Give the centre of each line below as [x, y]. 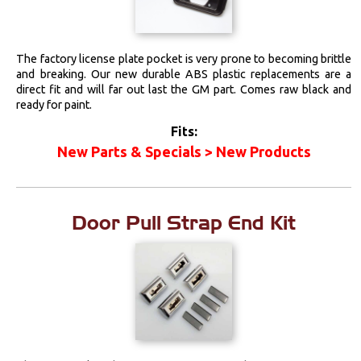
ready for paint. [54, 104]
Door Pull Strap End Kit [184, 222]
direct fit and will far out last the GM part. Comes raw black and [184, 89]
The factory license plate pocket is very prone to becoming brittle [184, 58]
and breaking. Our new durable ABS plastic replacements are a [184, 74]
